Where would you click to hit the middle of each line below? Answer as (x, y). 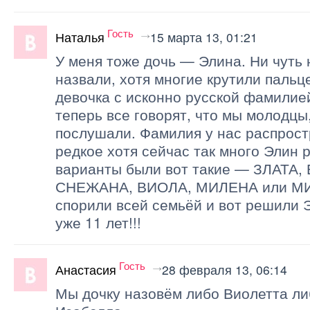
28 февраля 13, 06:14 (225, 269)
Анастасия (86, 269)
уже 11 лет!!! (98, 222)
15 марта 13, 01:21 (204, 37)
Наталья (80, 37)
